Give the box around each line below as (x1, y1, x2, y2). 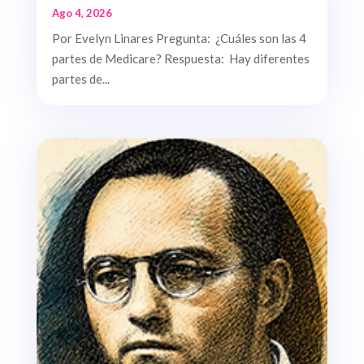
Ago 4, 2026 (51, 6, 112, 19)
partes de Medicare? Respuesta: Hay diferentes (51, 50, 310, 66)
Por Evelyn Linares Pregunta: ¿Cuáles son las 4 (51, 30, 306, 45)
